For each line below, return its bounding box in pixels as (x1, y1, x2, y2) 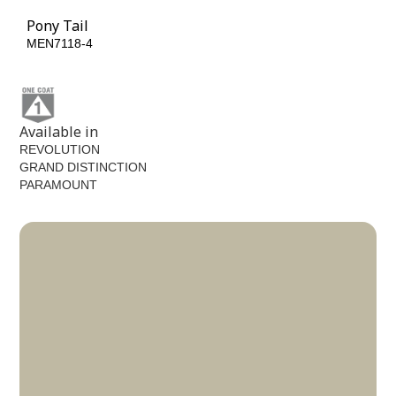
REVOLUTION (19, 142, 101, 157)
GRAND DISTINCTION (19, 160, 148, 175)
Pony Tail (27, 16, 89, 35)
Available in (19, 122, 99, 142)
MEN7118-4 (27, 36, 94, 50)
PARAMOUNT (19, 178, 98, 193)
